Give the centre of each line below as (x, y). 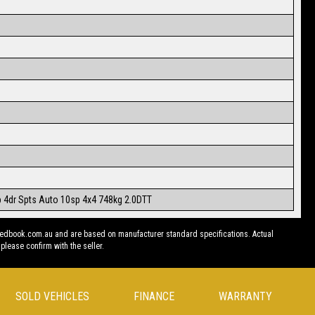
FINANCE (154, 297)
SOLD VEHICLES (52, 297)
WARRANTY (245, 297)
